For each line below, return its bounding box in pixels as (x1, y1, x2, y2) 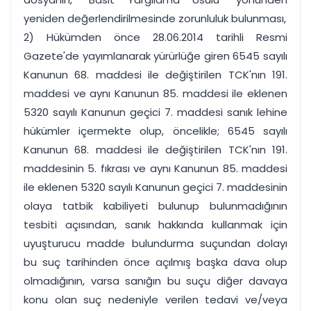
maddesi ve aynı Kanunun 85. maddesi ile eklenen (24, 86, 287, 101)
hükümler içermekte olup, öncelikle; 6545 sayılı (24, 124, 287, 138)
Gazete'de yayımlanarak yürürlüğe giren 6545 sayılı (24, 49, 287, 63)
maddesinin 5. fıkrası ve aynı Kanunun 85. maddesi (24, 161, 287, 176)
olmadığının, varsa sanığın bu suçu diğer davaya (24, 274, 287, 288)
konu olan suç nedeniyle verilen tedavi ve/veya (24, 292, 287, 307)
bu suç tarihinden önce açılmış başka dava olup (24, 255, 287, 269)
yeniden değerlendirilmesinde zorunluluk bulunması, (24, 11, 286, 26)
